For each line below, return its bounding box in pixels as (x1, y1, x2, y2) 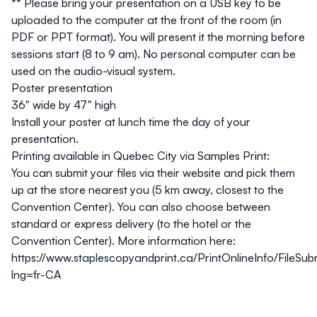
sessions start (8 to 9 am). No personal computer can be (11, 47, 296, 61)
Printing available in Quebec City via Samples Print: (11, 149, 270, 163)
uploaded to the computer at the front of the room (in (11, 13, 282, 27)
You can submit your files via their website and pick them (11, 166, 295, 180)
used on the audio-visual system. (11, 64, 175, 78)
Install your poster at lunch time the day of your (11, 115, 250, 129)
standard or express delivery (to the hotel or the (11, 217, 251, 231)
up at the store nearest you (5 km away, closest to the (11, 183, 284, 197)
